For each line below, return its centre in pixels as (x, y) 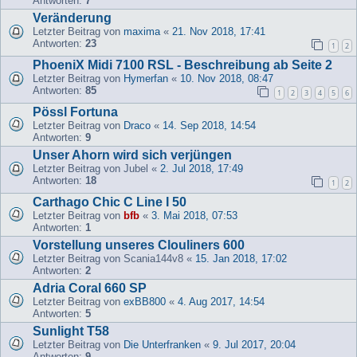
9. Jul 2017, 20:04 (254, 344)
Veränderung (72, 18)
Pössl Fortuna (75, 112)
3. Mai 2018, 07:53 (194, 215)
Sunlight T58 (71, 331)
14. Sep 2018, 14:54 (209, 125)
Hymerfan (146, 78)
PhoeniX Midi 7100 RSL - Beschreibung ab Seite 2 (182, 65)
